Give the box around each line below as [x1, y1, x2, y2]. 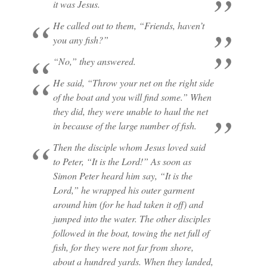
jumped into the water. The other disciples [52, 212, 210, 225]
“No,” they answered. [52, 55, 136, 67]
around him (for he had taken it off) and [52, 198, 203, 210]
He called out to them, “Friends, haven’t [52, 19, 204, 32]
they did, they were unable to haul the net [52, 105, 208, 117]
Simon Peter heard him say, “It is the [52, 169, 193, 182]
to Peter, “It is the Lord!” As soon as [52, 155, 191, 167]
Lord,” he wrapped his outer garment [52, 184, 194, 196]
